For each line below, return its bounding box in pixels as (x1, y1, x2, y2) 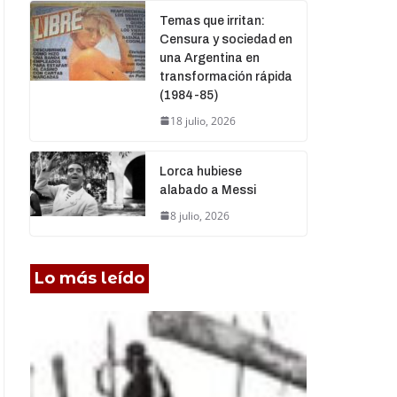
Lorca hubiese (160, 164, 242, 178)
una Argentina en (160, 51, 260, 65)
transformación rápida (160, 69, 292, 83)
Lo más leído (35, 268, 144, 288)
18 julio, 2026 (170, 113, 236, 128)
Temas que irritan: (160, 13, 265, 27)
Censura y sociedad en (160, 32, 292, 46)
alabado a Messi (160, 183, 256, 197)
